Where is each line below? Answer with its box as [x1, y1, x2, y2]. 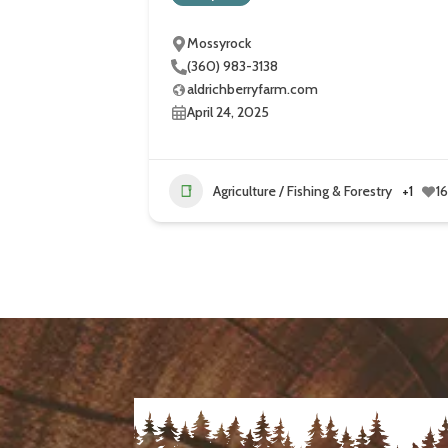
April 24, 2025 [187, 103, 270, 122]
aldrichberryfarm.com [187, 80, 319, 99]
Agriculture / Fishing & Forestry [213, 181, 393, 200]
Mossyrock [187, 34, 252, 53]
